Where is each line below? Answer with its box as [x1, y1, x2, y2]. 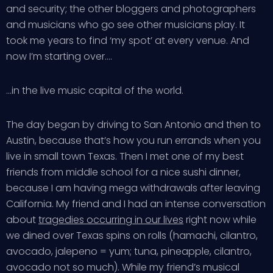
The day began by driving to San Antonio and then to [6, 118, 261, 132]
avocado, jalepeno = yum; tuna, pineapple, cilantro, [6, 244, 252, 258]
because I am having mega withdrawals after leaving [6, 181, 260, 195]
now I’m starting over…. [6, 49, 112, 63]
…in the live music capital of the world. [6, 83, 183, 97]
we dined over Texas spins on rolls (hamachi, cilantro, [6, 229, 258, 243]
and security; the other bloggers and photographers [6, 2, 256, 16]
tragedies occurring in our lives [38, 213, 183, 227]
